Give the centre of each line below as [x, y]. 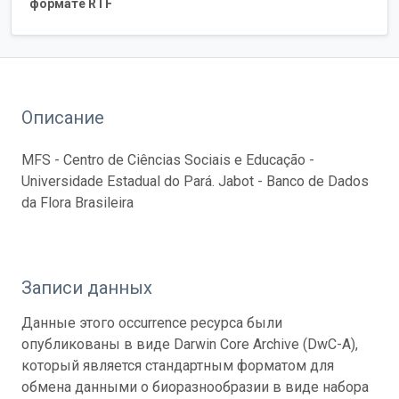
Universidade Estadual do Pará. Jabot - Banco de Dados [195, 181]
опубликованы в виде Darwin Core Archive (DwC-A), [190, 344]
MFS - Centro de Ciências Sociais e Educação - [168, 159]
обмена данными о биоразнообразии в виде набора [195, 387]
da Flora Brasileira [77, 202]
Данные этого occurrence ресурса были [152, 322]
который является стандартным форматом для [178, 365]
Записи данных [87, 287]
